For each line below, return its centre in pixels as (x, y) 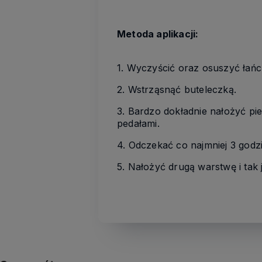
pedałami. (138, 123)
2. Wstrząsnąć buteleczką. (177, 89)
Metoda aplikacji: (158, 34)
